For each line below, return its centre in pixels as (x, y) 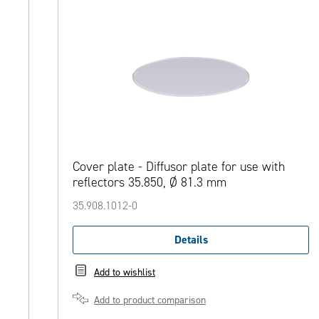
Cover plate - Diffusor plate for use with (179, 167)
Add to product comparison (150, 300)
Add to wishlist (125, 272)
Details (191, 240)
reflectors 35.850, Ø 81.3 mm (150, 183)
